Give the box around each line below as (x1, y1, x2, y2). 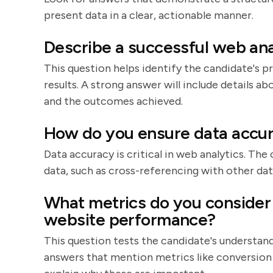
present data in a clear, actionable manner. (44, 9, 253, 22)
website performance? (44, 209, 216, 230)
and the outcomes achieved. (44, 94, 183, 108)
